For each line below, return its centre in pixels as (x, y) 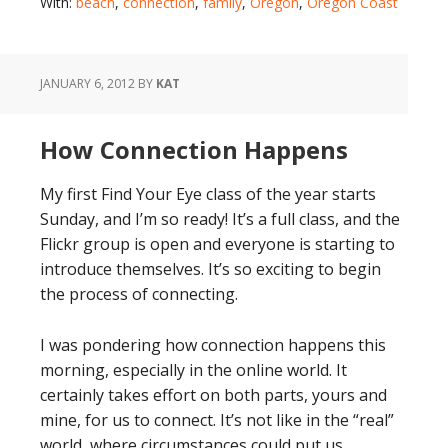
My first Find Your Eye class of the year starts (208, 194)
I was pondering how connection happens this (213, 345)
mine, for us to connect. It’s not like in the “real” (217, 420)
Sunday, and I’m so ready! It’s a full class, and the (220, 219)
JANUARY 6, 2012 (87, 83)
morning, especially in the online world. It (193, 370)
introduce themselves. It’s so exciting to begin (210, 269)
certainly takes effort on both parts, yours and (213, 395)
